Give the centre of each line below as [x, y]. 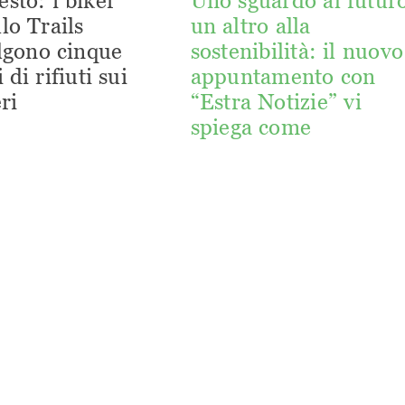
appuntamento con [283, 77]
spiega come [251, 127]
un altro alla [250, 26]
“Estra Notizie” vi [276, 102]
